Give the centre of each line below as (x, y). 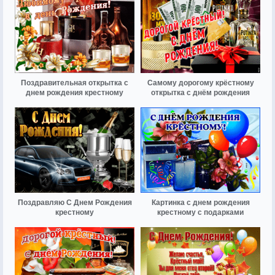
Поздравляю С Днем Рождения (75, 203)
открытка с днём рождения (200, 92)
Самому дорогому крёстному (200, 83)
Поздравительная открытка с (75, 83)
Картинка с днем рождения (200, 203)
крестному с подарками (200, 213)
